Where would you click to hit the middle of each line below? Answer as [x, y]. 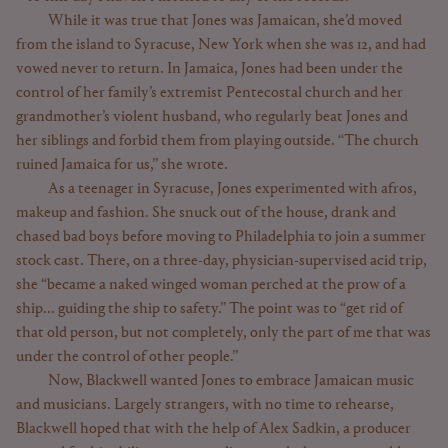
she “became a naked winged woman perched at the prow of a [211, 284]
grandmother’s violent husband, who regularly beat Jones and [212, 116]
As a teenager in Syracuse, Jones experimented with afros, [232, 188]
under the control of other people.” [127, 356]
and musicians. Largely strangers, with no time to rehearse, [205, 404]
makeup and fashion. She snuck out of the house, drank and [206, 212]
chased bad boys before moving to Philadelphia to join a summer [221, 236]
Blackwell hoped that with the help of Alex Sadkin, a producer [213, 428]
